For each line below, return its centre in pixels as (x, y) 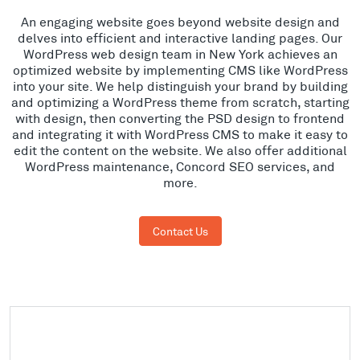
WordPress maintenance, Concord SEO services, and (180, 166)
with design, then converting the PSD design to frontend (180, 117)
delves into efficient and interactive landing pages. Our (180, 37)
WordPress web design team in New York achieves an (180, 53)
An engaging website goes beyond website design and (180, 21)
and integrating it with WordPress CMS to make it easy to (180, 133)
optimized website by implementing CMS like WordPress (180, 69)
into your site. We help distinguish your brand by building (180, 85)
